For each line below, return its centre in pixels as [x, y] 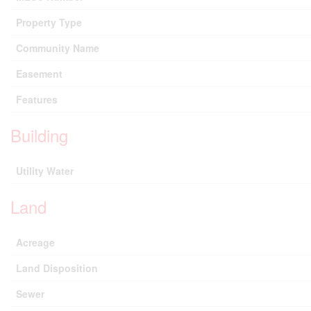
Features [37, 99]
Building [39, 135]
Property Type [49, 22]
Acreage [35, 242]
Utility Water [45, 170]
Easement [39, 73]
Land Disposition [57, 268]
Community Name [58, 48]
